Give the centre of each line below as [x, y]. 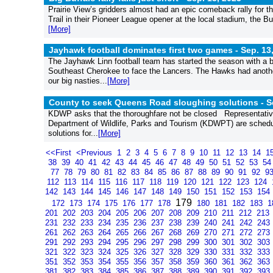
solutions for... [73, 133]
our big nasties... [77, 81]
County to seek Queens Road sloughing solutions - [158, 102]
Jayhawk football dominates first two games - [145, 50]
